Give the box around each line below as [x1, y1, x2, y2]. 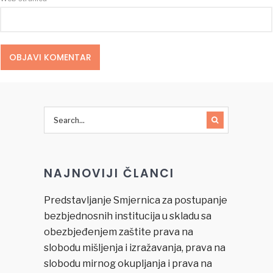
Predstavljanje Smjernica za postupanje [43, 194, 227, 207]
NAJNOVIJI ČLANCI [43, 165, 174, 182]
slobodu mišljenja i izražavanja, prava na [43, 242, 225, 254]
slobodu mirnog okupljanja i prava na [43, 258, 212, 270]
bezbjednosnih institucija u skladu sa [43, 210, 211, 222]
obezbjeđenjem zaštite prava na [43, 226, 193, 238]
